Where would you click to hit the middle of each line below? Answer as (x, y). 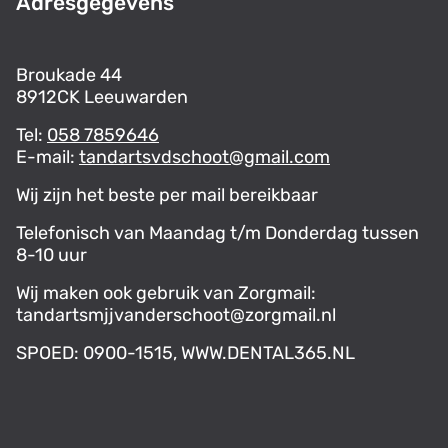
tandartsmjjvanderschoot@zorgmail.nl (176, 315)
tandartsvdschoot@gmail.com (204, 157)
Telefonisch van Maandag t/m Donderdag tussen (217, 233)
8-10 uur (51, 255)
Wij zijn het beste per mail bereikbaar (167, 195)
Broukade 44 (69, 75)
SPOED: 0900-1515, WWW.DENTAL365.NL (185, 353)
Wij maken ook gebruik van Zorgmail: (166, 293)
